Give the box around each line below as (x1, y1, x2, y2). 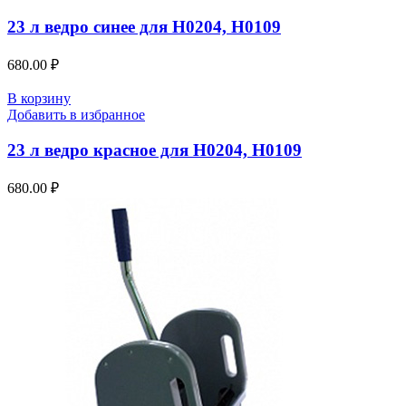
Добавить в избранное (7, 107, 145, 123)
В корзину (7, 91, 71, 107)
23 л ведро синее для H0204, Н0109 (7, 17, 281, 37)
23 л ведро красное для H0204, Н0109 (7, 140, 302, 159)
